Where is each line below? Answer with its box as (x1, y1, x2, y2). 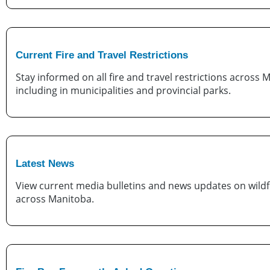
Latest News (16, 157, 74, 169)
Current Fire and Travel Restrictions (16, 49, 188, 61)
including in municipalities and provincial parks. (16, 83, 231, 97)
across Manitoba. (16, 192, 94, 206)
